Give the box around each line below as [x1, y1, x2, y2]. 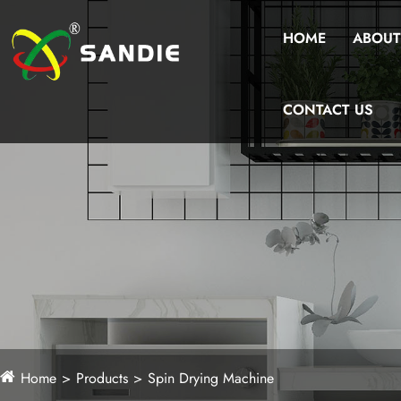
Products [76, 368, 128, 388]
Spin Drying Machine [148, 368, 274, 388]
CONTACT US [282, 99, 373, 120]
